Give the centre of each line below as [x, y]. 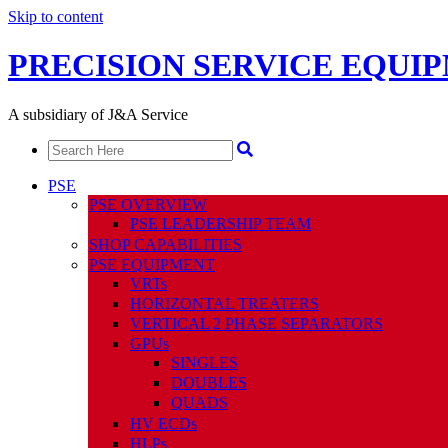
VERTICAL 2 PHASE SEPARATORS [256, 323]
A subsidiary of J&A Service [98, 114]
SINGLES [204, 362]
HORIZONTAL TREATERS [224, 303]
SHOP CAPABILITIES [165, 244]
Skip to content [55, 16]
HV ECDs [163, 423]
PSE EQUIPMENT [152, 264]
